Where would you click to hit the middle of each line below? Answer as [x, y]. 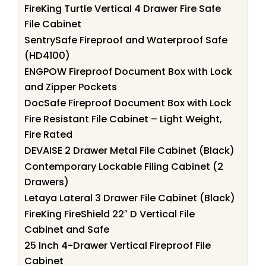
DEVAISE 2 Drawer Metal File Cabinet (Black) [129, 150]
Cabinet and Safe [67, 229]
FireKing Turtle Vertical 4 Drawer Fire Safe [123, 8]
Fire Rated [48, 134]
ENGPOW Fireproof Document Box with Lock [128, 71]
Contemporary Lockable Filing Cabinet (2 [124, 166]
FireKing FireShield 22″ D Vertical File [110, 214]
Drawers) [47, 182]
